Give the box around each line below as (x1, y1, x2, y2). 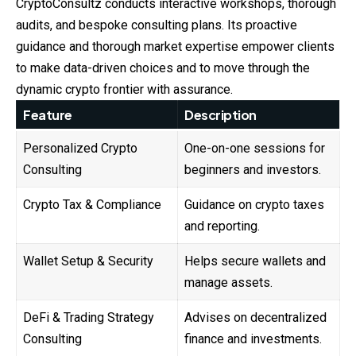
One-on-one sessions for (184, 140, 325, 156)
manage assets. (184, 274, 273, 290)
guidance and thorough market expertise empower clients (16, 38, 335, 54)
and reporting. (184, 218, 260, 234)
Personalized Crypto (23, 140, 137, 156)
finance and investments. (184, 331, 322, 346)
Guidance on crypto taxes (184, 196, 324, 212)
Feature (23, 106, 72, 123)
